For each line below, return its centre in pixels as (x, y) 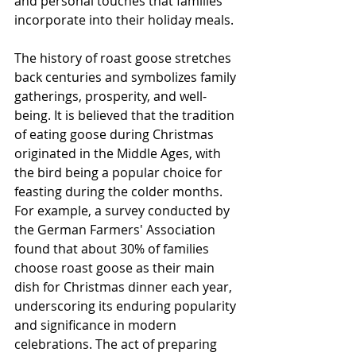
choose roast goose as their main (116, 268)
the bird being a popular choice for (120, 172)
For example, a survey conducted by (124, 211)
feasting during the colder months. (120, 192)
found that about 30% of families (113, 249)
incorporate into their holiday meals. (124, 20)
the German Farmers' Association (116, 230)
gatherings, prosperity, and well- (110, 96)
